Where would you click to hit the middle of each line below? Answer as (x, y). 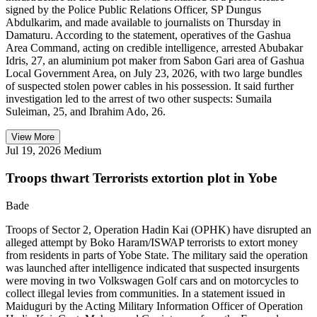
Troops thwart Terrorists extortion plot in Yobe (141, 178)
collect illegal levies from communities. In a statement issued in (145, 293)
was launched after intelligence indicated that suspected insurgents (152, 267)
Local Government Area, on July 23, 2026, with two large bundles (154, 74)
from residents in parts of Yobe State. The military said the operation (157, 255)
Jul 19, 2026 (33, 151)
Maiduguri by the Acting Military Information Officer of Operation (154, 306)
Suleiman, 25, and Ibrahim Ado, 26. (86, 112)
